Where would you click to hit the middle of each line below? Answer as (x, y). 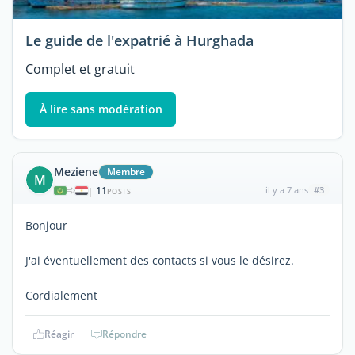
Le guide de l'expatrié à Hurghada (139, 41)
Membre (126, 171)
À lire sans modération (101, 109)
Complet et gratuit (80, 69)
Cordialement (61, 295)
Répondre (124, 334)
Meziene (76, 171)
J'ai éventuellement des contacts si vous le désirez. (160, 260)
